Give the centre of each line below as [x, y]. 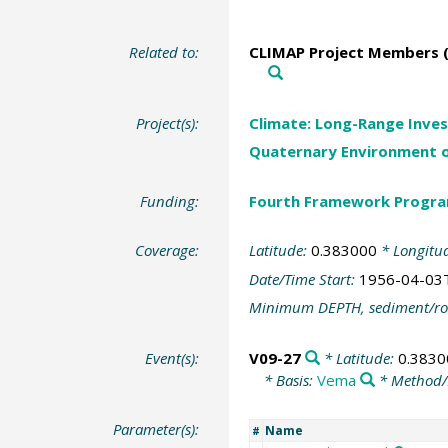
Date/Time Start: [303, 278]
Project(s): [168, 122]
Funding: [170, 200]
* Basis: [290, 379]
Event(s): [172, 357]
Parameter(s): [156, 429]
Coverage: [167, 250]
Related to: [164, 52]
